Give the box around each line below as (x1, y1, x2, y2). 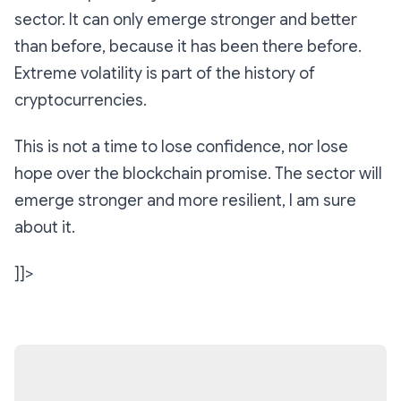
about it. (14, 218, 75, 238)
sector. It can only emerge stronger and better (14, 10, 357, 30)
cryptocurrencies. (14, 90, 147, 111)
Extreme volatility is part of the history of (14, 64, 315, 84)
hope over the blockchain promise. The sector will (14, 164, 382, 184)
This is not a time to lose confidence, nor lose (14, 137, 348, 158)
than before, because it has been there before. (14, 37, 362, 57)
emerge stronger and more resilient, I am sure (14, 191, 356, 211)
